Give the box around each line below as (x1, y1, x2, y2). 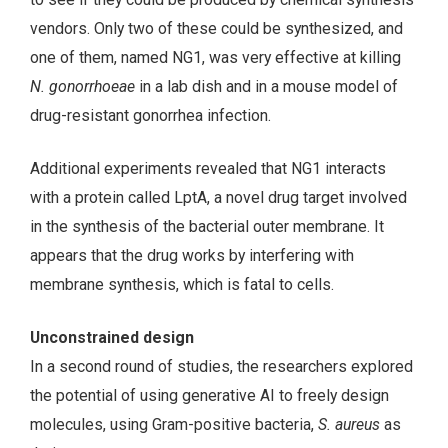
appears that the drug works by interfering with (30, 246, 354, 266)
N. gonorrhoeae (30, 77, 135, 97)
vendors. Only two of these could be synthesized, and (30, 19, 403, 39)
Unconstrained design (30, 327, 194, 347)
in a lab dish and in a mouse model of (135, 77, 398, 97)
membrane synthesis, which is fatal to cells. (30, 275, 334, 295)
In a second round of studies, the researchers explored (30, 356, 413, 376)
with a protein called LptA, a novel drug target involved (30, 188, 407, 208)
